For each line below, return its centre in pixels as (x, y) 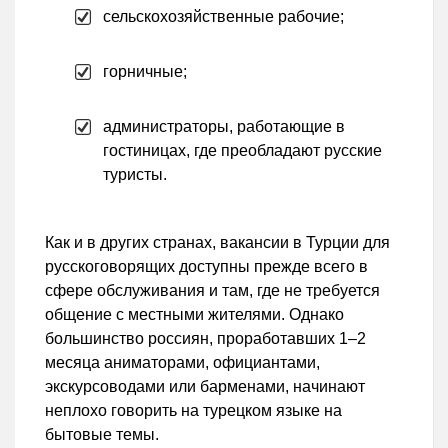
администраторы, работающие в (224, 127)
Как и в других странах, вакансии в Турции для (217, 243)
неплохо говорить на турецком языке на (193, 411)
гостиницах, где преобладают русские (242, 151)
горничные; (145, 72)
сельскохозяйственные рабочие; (223, 17)
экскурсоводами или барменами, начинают (205, 387)
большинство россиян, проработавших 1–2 (205, 339)
